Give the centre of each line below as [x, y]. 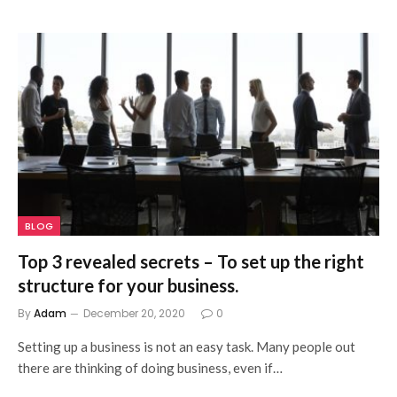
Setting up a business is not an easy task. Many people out [187, 346]
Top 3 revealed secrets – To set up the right [191, 261]
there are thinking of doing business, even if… [150, 368]
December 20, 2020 [134, 313]
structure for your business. [128, 285]
